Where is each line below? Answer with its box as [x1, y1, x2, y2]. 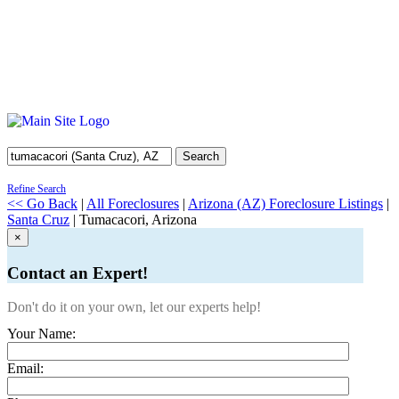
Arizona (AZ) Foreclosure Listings [188, 196, 383, 211]
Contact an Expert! [7, 263, 148, 282]
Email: [7, 361, 44, 377]
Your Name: [7, 326, 76, 342]
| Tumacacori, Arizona [69, 212, 197, 227]
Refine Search [7, 183, 66, 195]
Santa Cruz [7, 212, 69, 227]
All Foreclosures [86, 196, 179, 211]
